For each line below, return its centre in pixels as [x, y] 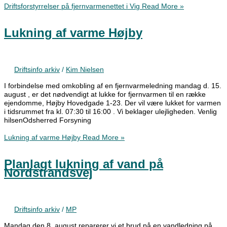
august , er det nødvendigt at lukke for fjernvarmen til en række [105, 95]
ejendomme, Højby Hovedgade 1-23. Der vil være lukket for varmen [112, 103]
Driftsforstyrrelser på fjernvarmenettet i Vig [72, 6]
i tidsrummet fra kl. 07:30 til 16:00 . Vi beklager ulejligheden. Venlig [110, 112]
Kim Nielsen [85, 70]
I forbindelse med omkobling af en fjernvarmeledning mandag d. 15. [113, 86]
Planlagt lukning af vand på [84, 164]
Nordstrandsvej [48, 173]
